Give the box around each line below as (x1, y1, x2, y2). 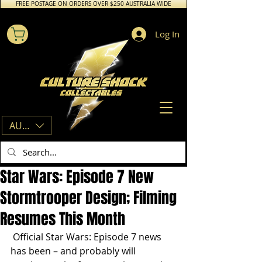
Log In (154, 28, 180, 40)
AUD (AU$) (9, 119, 56, 132)
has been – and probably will (11, 244, 138, 257)
